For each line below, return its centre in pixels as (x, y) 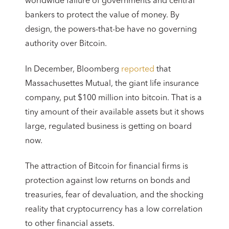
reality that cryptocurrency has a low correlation (114, 209)
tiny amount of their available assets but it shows (114, 112)
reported (138, 69)
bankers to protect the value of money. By (102, 15)
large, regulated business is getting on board (108, 127)
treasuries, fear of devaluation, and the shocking (114, 195)
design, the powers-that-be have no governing (111, 29)
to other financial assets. (70, 224)
